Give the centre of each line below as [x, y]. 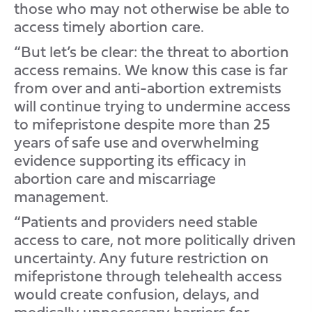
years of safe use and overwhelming [136, 142]
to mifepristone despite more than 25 [142, 124]
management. [63, 196]
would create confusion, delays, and [136, 294]
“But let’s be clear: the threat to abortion [151, 52]
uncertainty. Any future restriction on [141, 258]
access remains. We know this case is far [150, 70]
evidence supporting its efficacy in [130, 160]
